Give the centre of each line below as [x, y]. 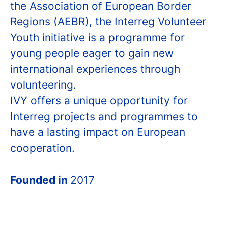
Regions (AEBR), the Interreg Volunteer [108, 22]
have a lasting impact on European [98, 132]
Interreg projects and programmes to [104, 116]
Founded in [40, 180]
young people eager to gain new [92, 53]
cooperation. [42, 148]
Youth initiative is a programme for [97, 37]
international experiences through [95, 69]
